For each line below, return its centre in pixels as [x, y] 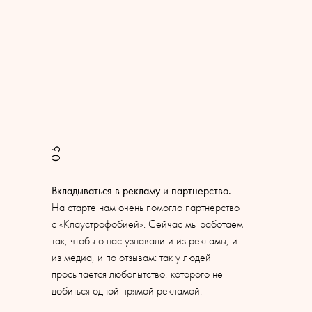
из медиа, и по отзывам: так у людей [131, 257]
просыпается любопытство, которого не [137, 274]
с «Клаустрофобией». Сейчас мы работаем [147, 224]
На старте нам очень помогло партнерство [146, 207]
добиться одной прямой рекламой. [127, 291]
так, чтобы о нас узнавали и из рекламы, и [145, 241]
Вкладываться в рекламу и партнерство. [141, 190]
